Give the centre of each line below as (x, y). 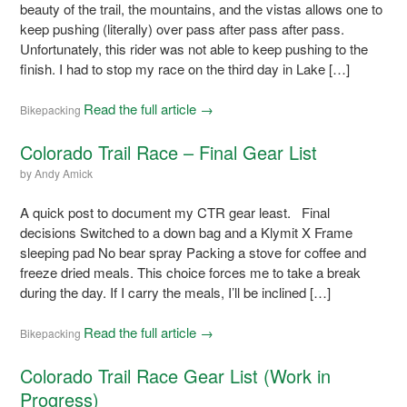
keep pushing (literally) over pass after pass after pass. (183, 28)
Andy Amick (64, 173)
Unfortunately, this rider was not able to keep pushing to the (194, 48)
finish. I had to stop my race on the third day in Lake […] (185, 68)
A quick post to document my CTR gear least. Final (175, 212)
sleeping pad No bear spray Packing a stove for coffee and (194, 252)
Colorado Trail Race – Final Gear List (169, 152)
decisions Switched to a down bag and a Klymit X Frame (187, 232)
